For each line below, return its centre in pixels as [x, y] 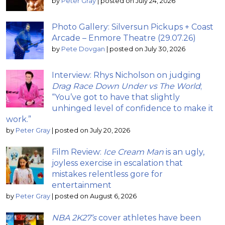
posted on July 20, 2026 [92, 130]
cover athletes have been [149, 217]
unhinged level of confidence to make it [133, 108]
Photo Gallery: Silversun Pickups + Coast [133, 27]
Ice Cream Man [134, 152]
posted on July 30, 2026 [147, 49]
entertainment [82, 185]
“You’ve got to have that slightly [116, 97]
